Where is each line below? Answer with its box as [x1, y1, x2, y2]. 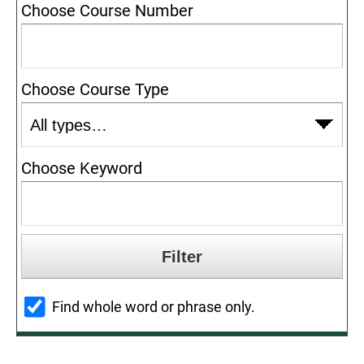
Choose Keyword [21, 158, 142, 178]
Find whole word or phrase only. [52, 297, 255, 315]
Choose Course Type [21, 80, 169, 99]
